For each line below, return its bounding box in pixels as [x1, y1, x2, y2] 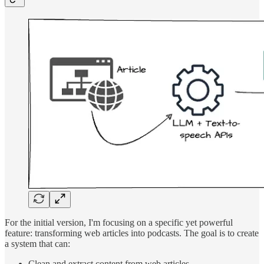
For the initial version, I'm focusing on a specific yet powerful [5, 217, 233, 227]
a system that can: [5, 238, 70, 249]
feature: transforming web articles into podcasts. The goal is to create [5, 227, 259, 238]
